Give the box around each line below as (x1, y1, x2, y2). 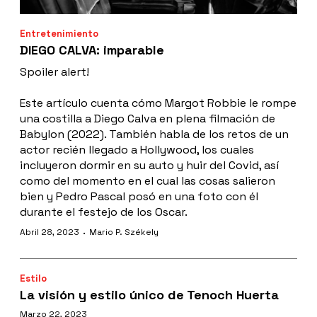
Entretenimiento (20, 27, 98, 40)
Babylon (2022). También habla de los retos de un (20, 126, 289, 142)
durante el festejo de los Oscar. (20, 204, 188, 219)
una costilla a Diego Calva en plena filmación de (20, 110, 275, 126)
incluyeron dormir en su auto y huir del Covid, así (20, 157, 279, 173)
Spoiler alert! (20, 64, 89, 79)
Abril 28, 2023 (20, 226, 79, 238)
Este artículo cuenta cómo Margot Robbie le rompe (20, 95, 296, 110)
